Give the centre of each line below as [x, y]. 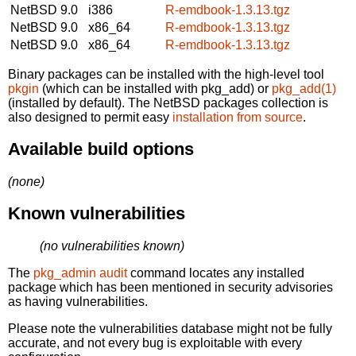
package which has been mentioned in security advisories [170, 287]
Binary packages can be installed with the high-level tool [166, 74]
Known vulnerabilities [97, 214]
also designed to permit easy [90, 117]
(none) [26, 181]
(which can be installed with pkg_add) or [155, 88]
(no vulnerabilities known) [112, 246]
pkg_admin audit [80, 273]
